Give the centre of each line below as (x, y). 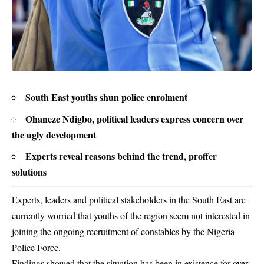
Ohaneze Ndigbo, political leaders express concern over (134, 118)
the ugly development (54, 134)
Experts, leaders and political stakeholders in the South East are (129, 199)
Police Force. (36, 247)
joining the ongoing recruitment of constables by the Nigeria (123, 231)
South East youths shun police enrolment (106, 97)
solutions (29, 172)
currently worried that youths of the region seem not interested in (131, 215)
